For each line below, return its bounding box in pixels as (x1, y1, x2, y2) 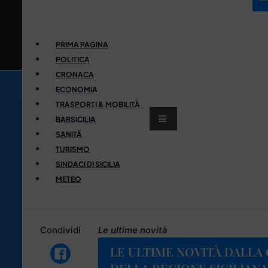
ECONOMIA (56, 84, 98, 94)
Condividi (39, 224, 81, 236)
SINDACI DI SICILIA (56, 159, 120, 169)
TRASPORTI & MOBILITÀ (56, 99, 140, 109)
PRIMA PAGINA (56, 39, 108, 49)
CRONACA (56, 69, 94, 79)
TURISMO (56, 144, 90, 154)
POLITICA (56, 54, 90, 64)
